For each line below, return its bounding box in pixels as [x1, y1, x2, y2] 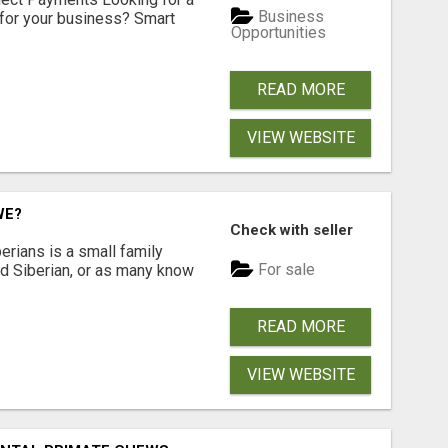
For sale [254, 259, 316, 279]
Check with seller [230, 221, 354, 240]
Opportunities [231, 23, 327, 43]
